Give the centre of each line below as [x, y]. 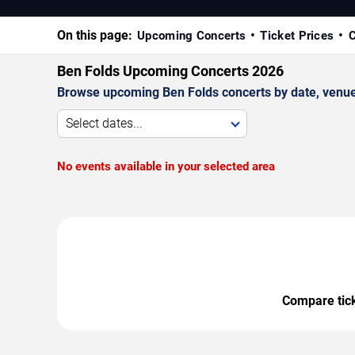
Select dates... [104, 123]
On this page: [95, 35]
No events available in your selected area [166, 166]
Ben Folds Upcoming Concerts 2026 [170, 71]
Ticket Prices [297, 35]
